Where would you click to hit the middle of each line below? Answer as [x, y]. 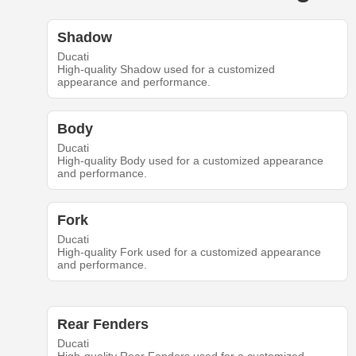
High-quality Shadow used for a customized [166, 70]
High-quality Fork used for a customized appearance [189, 252]
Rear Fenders [103, 325]
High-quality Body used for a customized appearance [190, 161]
